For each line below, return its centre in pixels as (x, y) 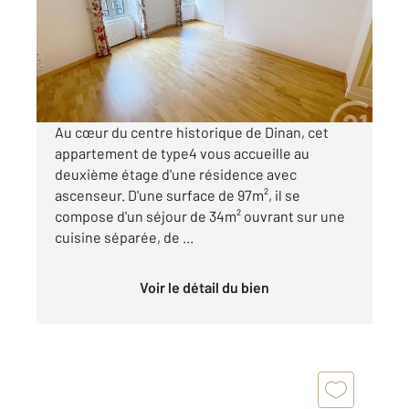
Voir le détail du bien (209, 288)
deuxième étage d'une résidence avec (176, 174)
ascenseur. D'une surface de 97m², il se (178, 195)
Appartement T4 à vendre (163, 25)
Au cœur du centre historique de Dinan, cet (192, 132)
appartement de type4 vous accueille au (182, 153)
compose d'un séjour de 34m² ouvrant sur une (200, 216)
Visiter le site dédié (110, 80)
